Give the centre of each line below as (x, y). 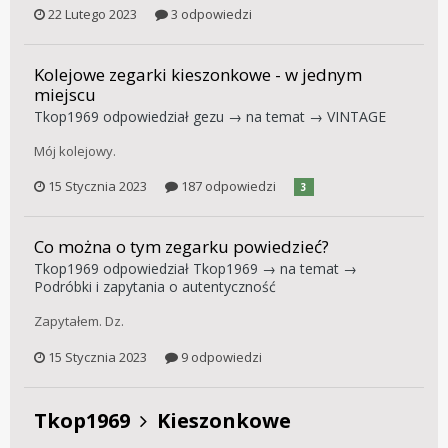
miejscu (65, 94)
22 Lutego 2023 (92, 13)
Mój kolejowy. (75, 150)
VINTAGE (356, 116)
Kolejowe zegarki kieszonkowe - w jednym (198, 74)
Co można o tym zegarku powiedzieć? (181, 247)
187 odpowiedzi (227, 186)
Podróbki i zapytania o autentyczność (155, 287)
